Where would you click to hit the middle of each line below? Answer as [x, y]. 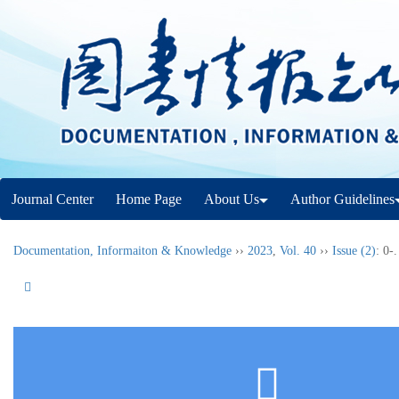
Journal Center [53, 199]
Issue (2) [354, 251]
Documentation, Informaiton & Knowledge [122, 251]
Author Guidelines [342, 199]
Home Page [149, 199]
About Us [232, 199]
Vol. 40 [298, 251]
